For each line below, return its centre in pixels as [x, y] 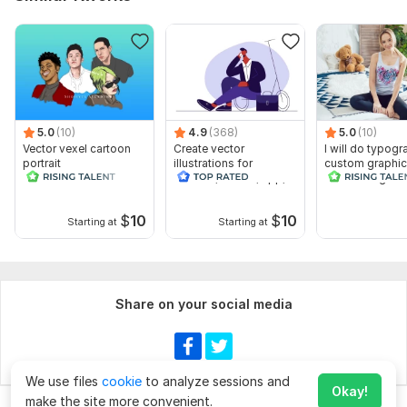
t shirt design [358, 178]
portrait [42, 164]
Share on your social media [203, 304]
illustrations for [213, 164]
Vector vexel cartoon [77, 149]
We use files [64, 381]
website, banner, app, [229, 178]
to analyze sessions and [216, 381]
